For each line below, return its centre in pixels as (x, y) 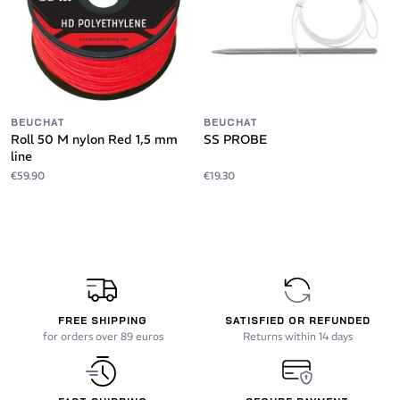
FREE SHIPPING (103, 321)
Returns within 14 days (297, 336)
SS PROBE (235, 139)
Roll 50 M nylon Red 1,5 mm (94, 139)
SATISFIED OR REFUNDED (297, 321)
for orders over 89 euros (103, 336)
